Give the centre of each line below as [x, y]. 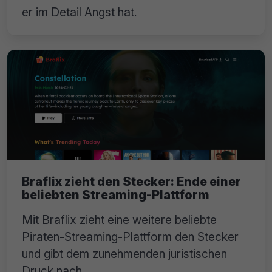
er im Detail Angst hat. [80, 12]
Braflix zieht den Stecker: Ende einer [131, 181]
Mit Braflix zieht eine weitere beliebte [119, 219]
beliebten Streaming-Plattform [116, 195]
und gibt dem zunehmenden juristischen [124, 253]
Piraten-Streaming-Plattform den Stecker [130, 236]
